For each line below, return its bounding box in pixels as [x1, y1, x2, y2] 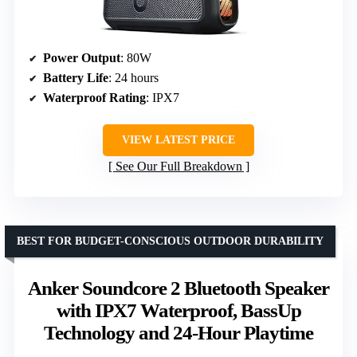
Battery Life [43, 70, 108, 84]
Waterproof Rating [43, 90, 146, 104]
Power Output [43, 50, 120, 65]
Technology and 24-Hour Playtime [44, 321, 313, 343]
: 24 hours [108, 70, 159, 84]
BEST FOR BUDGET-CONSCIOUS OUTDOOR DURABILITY [17, 234, 324, 247]
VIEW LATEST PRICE [122, 133, 235, 146]
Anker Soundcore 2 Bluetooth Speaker [28, 277, 329, 299]
